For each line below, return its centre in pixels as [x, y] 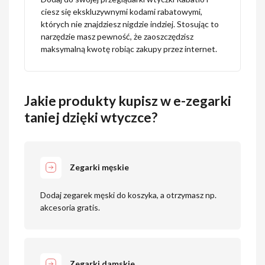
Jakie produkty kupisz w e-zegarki [128, 101]
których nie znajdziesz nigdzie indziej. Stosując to [130, 24]
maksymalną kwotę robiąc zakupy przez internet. [129, 49]
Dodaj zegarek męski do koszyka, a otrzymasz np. [128, 195]
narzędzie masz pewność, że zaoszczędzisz [117, 37]
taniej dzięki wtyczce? [91, 117]
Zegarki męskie [100, 167]
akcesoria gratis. [70, 208]
